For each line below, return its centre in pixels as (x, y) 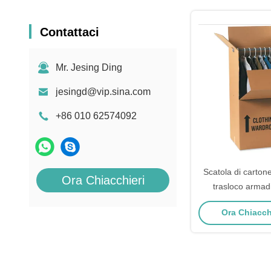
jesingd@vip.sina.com (103, 92)
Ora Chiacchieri (103, 180)
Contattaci (70, 32)
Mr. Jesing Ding (89, 67)
